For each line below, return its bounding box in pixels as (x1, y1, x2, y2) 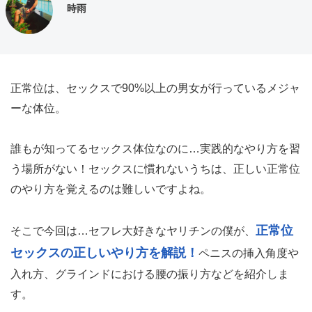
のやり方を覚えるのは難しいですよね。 (10, 183, 211, 195)
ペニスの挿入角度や (198, 247, 299, 259)
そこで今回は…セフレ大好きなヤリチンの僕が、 (10, 225, 256, 237)
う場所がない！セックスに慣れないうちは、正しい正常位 (10, 163, 300, 175)
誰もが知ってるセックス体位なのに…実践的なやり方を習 (10, 143, 300, 155)
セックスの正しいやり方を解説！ (10, 246, 198, 260)
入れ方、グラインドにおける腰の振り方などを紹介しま (10, 268, 289, 280)
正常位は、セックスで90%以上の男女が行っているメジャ (10, 82, 300, 94)
